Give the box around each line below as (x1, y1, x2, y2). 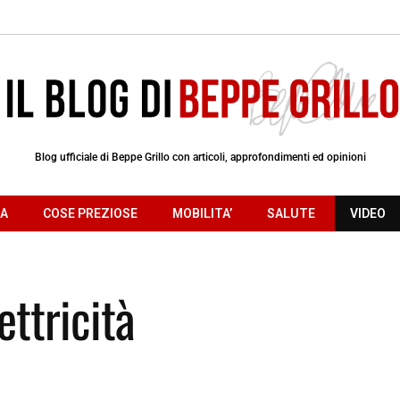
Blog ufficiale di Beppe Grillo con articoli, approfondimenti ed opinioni (34, 150, 366, 163)
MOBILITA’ (172, 205, 232, 221)
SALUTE (267, 205, 315, 221)
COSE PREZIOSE (43, 205, 137, 221)
